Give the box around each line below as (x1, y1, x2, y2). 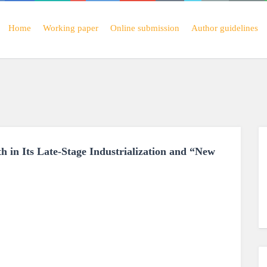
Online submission (110, 23, 179, 33)
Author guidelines (191, 23, 258, 33)
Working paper (43, 23, 98, 33)
